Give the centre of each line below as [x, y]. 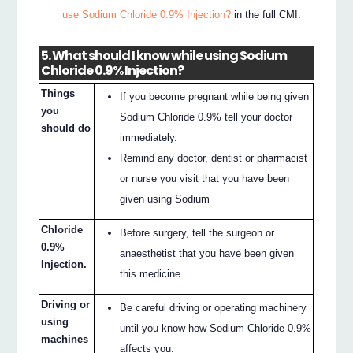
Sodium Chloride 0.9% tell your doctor [206, 117]
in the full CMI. [266, 14]
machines [65, 339]
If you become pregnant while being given [215, 96]
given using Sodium [165, 199]
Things [58, 93]
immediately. [149, 137]
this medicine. [152, 273]
